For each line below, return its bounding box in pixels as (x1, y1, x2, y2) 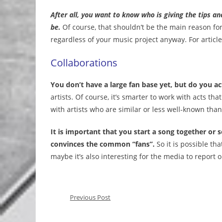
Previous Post (70, 193, 111, 202)
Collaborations (51, 56, 117, 69)
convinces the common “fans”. (51, 139, 155, 149)
